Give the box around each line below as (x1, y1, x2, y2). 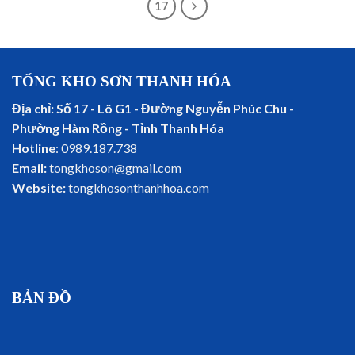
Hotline (12, 140, 55, 156)
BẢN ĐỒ (12, 289, 71, 307)
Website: (12, 180, 66, 196)
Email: (12, 160, 47, 176)
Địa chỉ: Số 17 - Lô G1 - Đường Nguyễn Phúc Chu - (12, 101, 294, 116)
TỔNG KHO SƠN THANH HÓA (12, 72, 231, 90)
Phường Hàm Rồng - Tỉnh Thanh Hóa (12, 120, 224, 136)
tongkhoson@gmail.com (47, 160, 181, 176)
